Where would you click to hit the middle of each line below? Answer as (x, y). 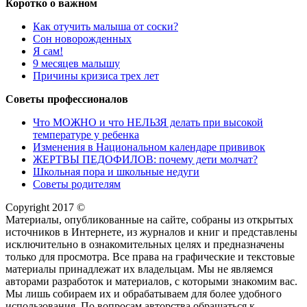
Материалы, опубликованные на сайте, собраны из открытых (149, 219)
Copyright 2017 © (45, 207)
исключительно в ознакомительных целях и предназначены (145, 244)
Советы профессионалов (67, 99)
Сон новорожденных (82, 38)
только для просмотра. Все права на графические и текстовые (150, 256)
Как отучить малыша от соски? (106, 26)
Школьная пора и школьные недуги (116, 171)
